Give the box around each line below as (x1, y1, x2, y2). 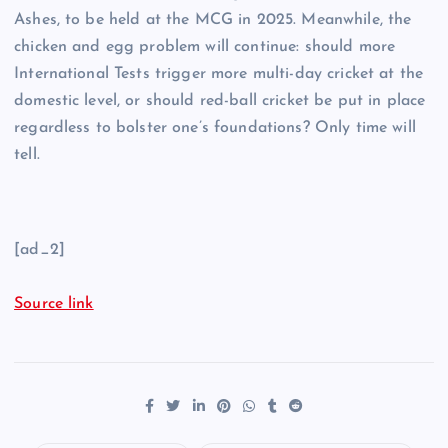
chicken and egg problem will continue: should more (14, 39, 396, 56)
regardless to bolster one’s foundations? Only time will (14, 120, 416, 137)
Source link (14, 296, 94, 313)
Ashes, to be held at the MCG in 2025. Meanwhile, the (14, 12, 412, 29)
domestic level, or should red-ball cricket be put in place (14, 93, 426, 110)
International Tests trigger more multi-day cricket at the (14, 66, 424, 83)
